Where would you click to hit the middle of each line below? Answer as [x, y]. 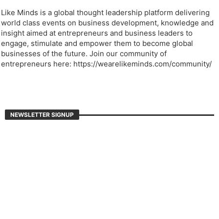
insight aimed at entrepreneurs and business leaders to [97, 43]
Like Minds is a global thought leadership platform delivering [106, 22]
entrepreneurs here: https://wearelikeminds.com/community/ [107, 73]
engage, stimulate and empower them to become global [97, 53]
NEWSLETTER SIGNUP [42, 124]
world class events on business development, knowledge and [108, 32]
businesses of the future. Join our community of [84, 63]
